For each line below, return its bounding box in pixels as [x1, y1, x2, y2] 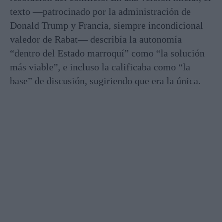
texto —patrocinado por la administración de [10, 5, 191, 17]
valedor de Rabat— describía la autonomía [10, 33, 182, 45]
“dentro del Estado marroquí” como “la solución [10, 47, 205, 58]
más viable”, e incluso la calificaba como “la [10, 61, 190, 72]
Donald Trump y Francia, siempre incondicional [10, 19, 203, 31]
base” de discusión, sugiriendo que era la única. [10, 75, 201, 86]
